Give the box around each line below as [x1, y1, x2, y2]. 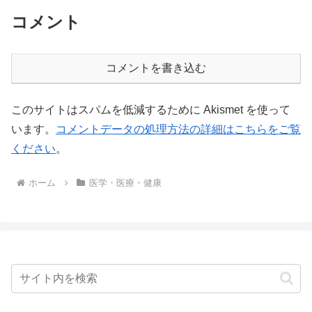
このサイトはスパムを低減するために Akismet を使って [11, 104, 290, 116]
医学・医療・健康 [88, 177, 162, 188]
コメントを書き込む [106, 62, 206, 75]
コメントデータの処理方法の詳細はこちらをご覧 [56, 123, 301, 136]
